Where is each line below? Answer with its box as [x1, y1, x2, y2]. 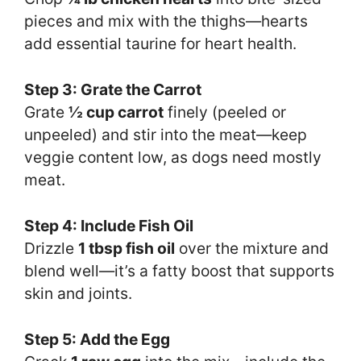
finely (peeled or [164, 102, 286, 122]
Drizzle [24, 239, 78, 259]
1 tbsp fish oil [78, 239, 175, 259]
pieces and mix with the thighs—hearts [24, 11, 308, 31]
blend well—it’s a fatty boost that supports [24, 261, 334, 281]
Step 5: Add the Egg [24, 329, 170, 349]
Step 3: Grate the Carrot [24, 80, 201, 100]
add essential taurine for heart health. [24, 34, 297, 54]
